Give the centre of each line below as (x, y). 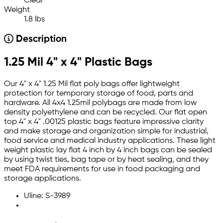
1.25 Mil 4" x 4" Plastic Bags (78, 62)
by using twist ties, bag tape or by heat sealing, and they (106, 160)
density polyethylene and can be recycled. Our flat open (106, 113)
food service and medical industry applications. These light (110, 141)
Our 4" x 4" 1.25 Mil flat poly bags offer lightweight (92, 84)
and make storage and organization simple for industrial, (106, 132)
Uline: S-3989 (47, 196)
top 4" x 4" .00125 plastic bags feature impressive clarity (104, 122)
